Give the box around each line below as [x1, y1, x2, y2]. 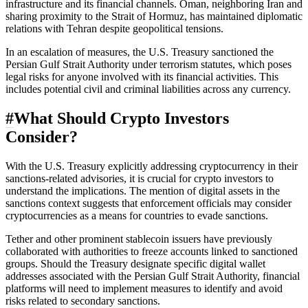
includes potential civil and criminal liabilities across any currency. [5, 82, 291, 95]
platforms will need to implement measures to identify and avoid [5, 282, 283, 294]
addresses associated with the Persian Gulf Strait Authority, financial [5, 269, 300, 282]
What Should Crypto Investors [14, 109, 229, 127]
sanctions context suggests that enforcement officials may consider [5, 197, 291, 209]
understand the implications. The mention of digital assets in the [5, 184, 280, 197]
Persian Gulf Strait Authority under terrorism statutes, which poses [5, 58, 291, 70]
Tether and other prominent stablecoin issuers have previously [5, 232, 272, 245]
